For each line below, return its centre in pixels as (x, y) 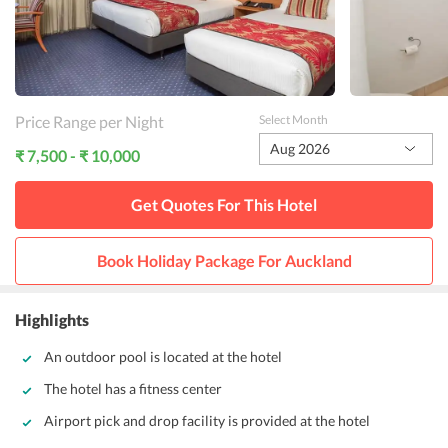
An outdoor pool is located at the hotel (163, 356)
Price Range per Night (89, 121)
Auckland (318, 260)
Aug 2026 (299, 148)
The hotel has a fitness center (133, 388)
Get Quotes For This (204, 204)
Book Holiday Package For (190, 260)
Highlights (52, 319)
